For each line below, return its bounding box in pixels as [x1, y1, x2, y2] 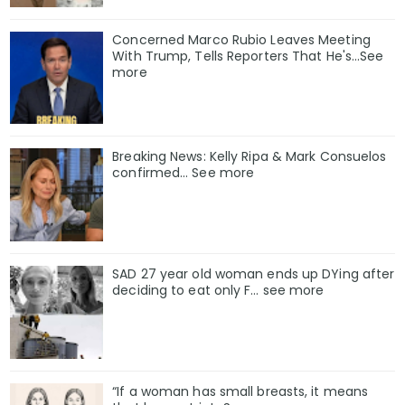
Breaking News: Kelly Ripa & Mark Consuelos [112, 147, 387, 166]
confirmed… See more [112, 164, 255, 183]
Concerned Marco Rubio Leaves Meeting [112, 30, 371, 49]
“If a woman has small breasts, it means [112, 381, 369, 400]
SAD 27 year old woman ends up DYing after [112, 265, 395, 284]
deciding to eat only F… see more [112, 281, 325, 300]
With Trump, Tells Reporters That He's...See [112, 46, 384, 65]
